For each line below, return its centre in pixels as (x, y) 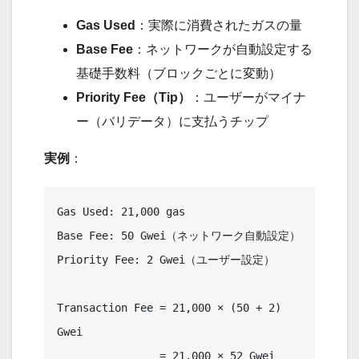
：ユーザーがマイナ (248, 98)
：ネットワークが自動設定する (223, 50)
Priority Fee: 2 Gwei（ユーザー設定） (166, 260)
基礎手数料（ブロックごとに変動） (179, 74)
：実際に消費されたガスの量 (219, 26)
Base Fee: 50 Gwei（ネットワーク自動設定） (179, 236)
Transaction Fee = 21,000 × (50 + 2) (169, 308)
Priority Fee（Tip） (133, 98)
